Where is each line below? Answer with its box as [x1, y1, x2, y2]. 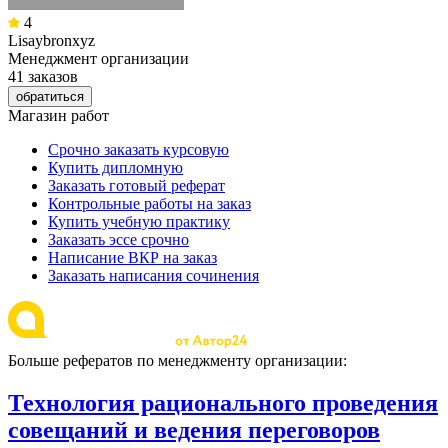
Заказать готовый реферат [48, 176, 225, 194]
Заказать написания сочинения [48, 266, 259, 284]
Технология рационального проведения [8, 389, 438, 416]
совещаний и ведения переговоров [8, 416, 380, 443]
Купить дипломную [48, 158, 183, 176]
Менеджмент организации [8, 49, 189, 67]
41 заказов [8, 67, 78, 85]
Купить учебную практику [48, 212, 230, 230]
